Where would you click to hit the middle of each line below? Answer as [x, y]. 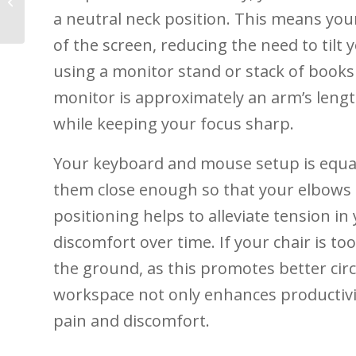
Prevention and [65, 10]
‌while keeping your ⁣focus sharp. [174, 123]
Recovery [50, 26]
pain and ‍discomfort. [132, 320]
